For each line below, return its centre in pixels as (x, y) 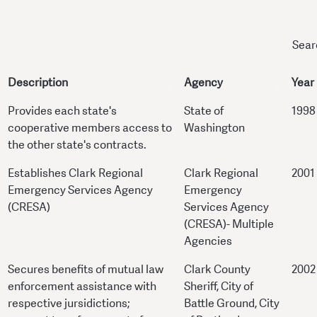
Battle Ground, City (232, 304)
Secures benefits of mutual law (86, 270)
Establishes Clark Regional (75, 173)
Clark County (217, 270)
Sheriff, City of (219, 287)
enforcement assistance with (82, 287)
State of (204, 111)
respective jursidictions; (69, 304)
